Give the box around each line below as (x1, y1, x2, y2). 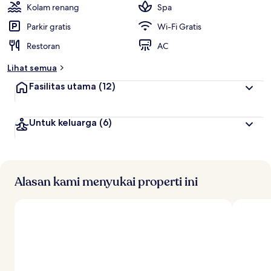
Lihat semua (7, 62, 57, 73)
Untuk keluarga (29, 117, 97, 128)
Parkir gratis (27, 21, 71, 32)
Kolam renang (27, 2, 79, 13)
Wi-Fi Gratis (157, 21, 201, 32)
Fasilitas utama (29, 80, 96, 92)
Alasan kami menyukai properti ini (15, 174, 198, 190)
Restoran (27, 41, 60, 51)
